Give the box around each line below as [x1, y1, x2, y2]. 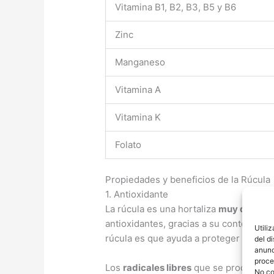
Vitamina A [115, 83, 161, 95]
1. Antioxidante [105, 188, 169, 201]
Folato [115, 138, 142, 150]
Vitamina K [115, 111, 161, 123]
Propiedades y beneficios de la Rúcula [105, 174, 271, 186]
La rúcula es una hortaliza [105, 203, 219, 215]
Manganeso [115, 56, 166, 68]
